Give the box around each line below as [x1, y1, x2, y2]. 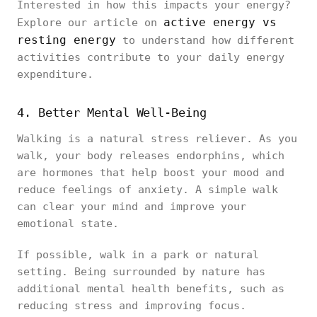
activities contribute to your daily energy [17, 51, 284, 64]
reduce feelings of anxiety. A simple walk [17, 183, 278, 196]
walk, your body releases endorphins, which [17, 149, 284, 162]
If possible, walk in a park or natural [17, 248, 259, 261]
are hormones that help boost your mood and [17, 166, 284, 179]
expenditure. [17, 68, 93, 81]
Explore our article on [17, 16, 163, 29]
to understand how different [116, 34, 294, 47]
